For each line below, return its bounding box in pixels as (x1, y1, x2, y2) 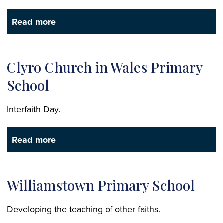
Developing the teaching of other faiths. (7, 203, 160, 216)
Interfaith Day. (7, 103, 60, 115)
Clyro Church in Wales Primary (7, 58, 202, 77)
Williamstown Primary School (7, 176, 195, 195)
